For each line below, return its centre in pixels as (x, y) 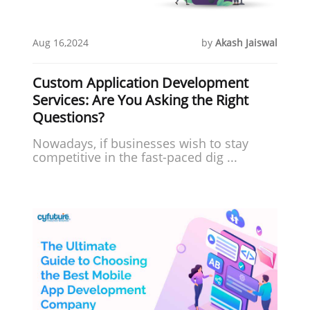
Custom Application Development (141, 82)
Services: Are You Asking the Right (141, 100)
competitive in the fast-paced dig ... (135, 157)
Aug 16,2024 (61, 42)
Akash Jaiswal (246, 42)
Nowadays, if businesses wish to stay (141, 143)
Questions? (69, 117)
